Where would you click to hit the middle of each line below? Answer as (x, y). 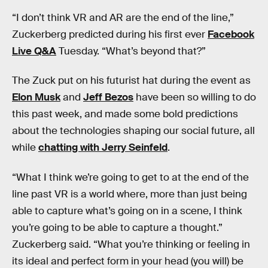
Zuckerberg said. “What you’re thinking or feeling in (131, 244)
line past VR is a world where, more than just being (130, 194)
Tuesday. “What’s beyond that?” (131, 51)
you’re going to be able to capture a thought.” (117, 227)
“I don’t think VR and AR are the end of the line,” (123, 17)
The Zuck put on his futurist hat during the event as (131, 81)
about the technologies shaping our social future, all (133, 131)
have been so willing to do (195, 98)
